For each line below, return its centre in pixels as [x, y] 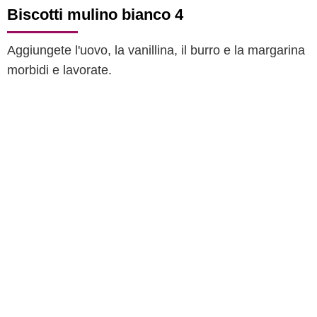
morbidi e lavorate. [59, 70]
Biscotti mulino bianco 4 [95, 15]
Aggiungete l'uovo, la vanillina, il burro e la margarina [156, 50]
